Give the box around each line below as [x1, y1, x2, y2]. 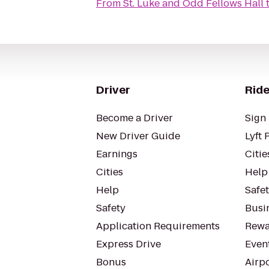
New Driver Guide [96, 129, 180, 143]
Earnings [96, 147, 138, 161]
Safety [96, 201, 125, 215]
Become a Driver [96, 111, 173, 125]
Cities [96, 165, 123, 179]
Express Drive [96, 237, 161, 251]
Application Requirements [96, 219, 220, 233]
